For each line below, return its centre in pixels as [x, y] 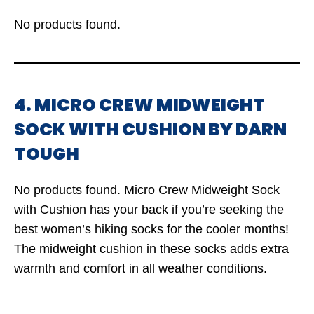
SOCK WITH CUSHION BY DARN [150, 129]
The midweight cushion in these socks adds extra [151, 249]
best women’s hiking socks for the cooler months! [151, 229]
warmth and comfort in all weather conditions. [141, 268]
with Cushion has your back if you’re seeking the [149, 210]
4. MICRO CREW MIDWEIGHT [139, 105]
